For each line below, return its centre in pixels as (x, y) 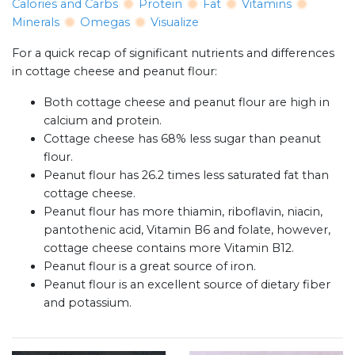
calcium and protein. (103, 121)
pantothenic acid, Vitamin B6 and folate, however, (187, 230)
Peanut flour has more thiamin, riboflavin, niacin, (183, 212)
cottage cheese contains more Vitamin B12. (169, 248)
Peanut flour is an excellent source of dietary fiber (187, 285)
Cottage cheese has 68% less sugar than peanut (182, 139)
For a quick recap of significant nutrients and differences (173, 53)
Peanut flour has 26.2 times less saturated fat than (186, 176)
